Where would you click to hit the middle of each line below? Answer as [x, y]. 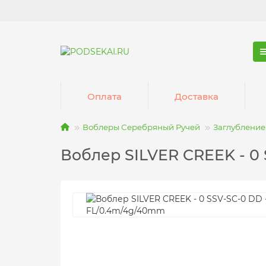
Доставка [196, 96]
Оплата [104, 96]
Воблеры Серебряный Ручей [141, 127]
